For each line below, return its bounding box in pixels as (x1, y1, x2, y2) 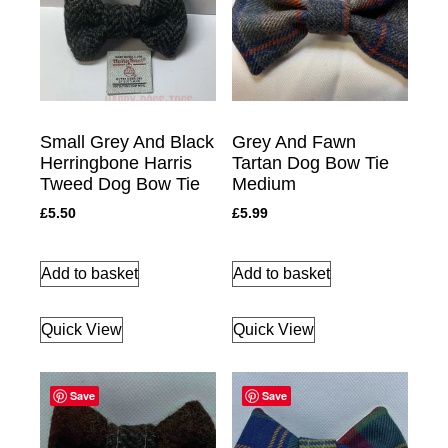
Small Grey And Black (40, 132, 214, 153)
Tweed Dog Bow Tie (40, 174, 200, 195)
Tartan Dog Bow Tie (232, 153, 389, 174)
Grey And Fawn (232, 132, 356, 153)
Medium (232, 174, 296, 195)
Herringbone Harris (40, 153, 192, 174)
